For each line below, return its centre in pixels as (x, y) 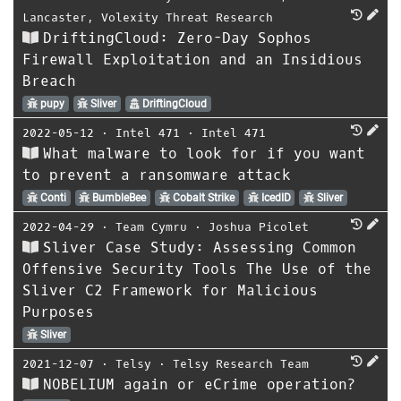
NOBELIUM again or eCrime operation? (200, 384)
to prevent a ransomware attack (157, 175)
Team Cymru (151, 226)
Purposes (58, 311)
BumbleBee (118, 197)
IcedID (274, 197)
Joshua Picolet (259, 226)
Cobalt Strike (202, 197)
